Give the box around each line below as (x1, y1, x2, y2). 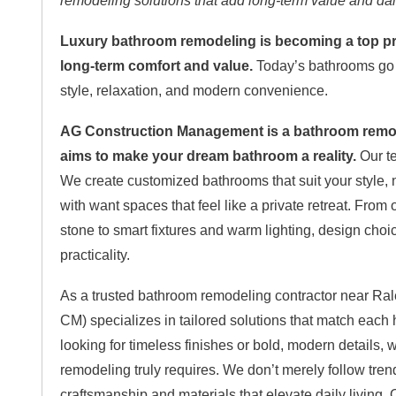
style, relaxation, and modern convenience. (60, 83, 328, 99)
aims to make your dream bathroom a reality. (60, 148, 356, 164)
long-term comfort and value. (60, 58, 253, 74)
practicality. (60, 247, 130, 263)
